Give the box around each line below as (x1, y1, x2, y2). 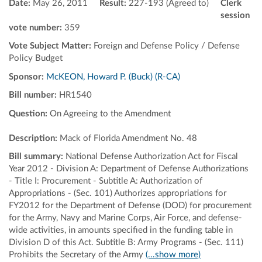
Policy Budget (9, 54, 63, 63)
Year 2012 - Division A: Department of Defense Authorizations (9, 164, 249, 173)
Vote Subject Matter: (9, 42, 91, 50)
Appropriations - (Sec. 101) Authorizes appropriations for (9, 189, 226, 198)
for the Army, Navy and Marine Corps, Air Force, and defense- (9, 213, 242, 222)
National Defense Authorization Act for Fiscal (65, 152, 238, 161)
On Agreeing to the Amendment (50, 109, 171, 118)
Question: (9, 109, 50, 118)
